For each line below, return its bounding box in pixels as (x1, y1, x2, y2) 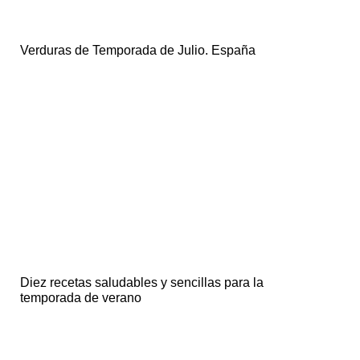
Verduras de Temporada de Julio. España (20, 43, 256, 58)
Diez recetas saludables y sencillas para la (20, 276, 264, 290)
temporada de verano (20, 291, 141, 305)
